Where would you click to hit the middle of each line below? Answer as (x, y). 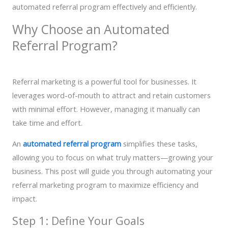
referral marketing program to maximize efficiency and (105, 185)
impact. (25, 199)
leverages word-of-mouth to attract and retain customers (111, 95)
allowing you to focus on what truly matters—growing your (113, 158)
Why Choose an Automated (91, 29)
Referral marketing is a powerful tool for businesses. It (104, 81)
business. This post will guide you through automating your (112, 171)
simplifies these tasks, (159, 144)
